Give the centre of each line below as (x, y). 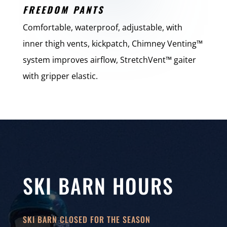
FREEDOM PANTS (63, 10)
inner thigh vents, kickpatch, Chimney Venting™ (112, 44)
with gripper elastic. (60, 76)
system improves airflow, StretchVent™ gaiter (109, 60)
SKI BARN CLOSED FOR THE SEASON (86, 219)
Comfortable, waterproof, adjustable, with (102, 28)
